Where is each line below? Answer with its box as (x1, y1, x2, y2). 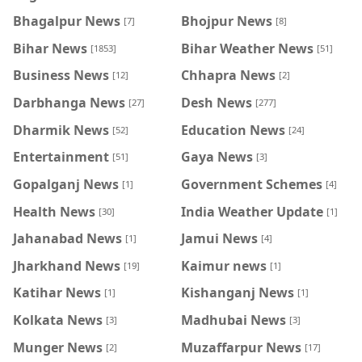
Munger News (13, 338, 103, 356)
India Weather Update (181, 202, 323, 221)
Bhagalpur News (13, 11, 120, 30)
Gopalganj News (13, 175, 119, 193)
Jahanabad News (13, 229, 122, 247)
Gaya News (181, 147, 253, 166)
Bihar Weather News (181, 39, 314, 57)
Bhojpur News (181, 11, 272, 30)
